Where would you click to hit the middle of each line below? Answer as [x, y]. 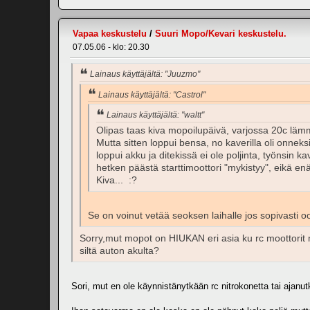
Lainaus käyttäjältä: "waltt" [155, 115]
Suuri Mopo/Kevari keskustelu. [221, 33]
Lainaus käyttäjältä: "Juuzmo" [145, 74]
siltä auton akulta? [119, 251]
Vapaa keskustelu [110, 33]
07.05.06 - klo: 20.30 [111, 47]
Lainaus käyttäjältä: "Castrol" [152, 94]
